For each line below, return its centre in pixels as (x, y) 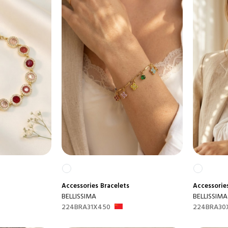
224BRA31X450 (86, 207)
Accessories (80, 186)
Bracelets (115, 186)
